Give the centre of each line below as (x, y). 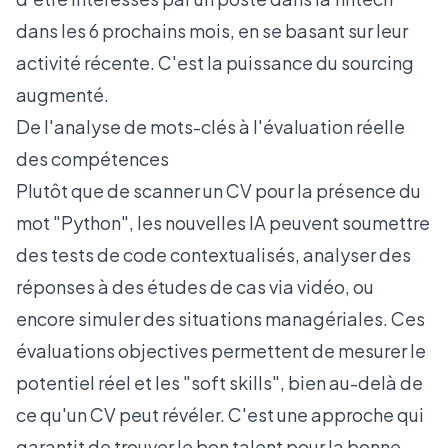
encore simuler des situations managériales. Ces (220, 318)
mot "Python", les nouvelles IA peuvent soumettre (223, 222)
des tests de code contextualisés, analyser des (213, 254)
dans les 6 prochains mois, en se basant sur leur (212, 30)
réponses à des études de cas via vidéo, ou (195, 286)
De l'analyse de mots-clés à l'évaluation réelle (210, 126)
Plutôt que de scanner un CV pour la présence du (218, 190)
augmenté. (62, 94)
